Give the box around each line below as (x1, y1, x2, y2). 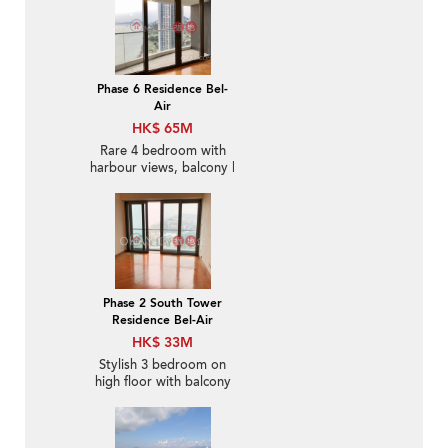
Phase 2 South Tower (103, 295, 222, 312)
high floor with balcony (94, 373, 231, 392)
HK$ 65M (132, 119, 193, 139)
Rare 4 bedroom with (99, 142, 226, 161)
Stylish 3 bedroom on (99, 356, 226, 375)
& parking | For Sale (104, 390, 221, 409)
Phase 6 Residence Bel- (97, 81, 228, 98)
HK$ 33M (132, 333, 193, 353)
